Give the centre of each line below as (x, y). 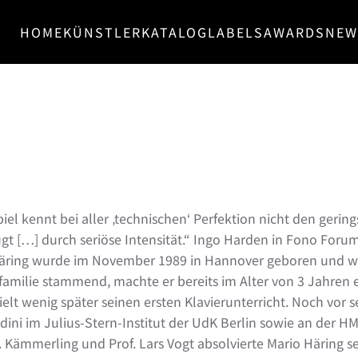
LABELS (236, 32)
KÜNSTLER (102, 32)
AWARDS (294, 32)
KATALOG (175, 32)
